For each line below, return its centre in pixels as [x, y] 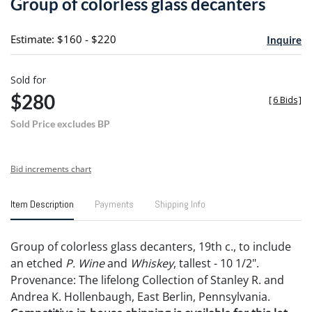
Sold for [28, 79]
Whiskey [152, 263]
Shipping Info [180, 204]
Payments [114, 204]
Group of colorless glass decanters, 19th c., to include [151, 246]
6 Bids [285, 100]
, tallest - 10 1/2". [216, 263]
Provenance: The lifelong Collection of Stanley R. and [147, 280]
